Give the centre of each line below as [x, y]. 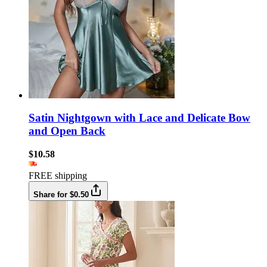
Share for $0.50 [61, 195]
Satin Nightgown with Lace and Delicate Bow [139, 118]
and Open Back [67, 131]
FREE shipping [58, 176]
